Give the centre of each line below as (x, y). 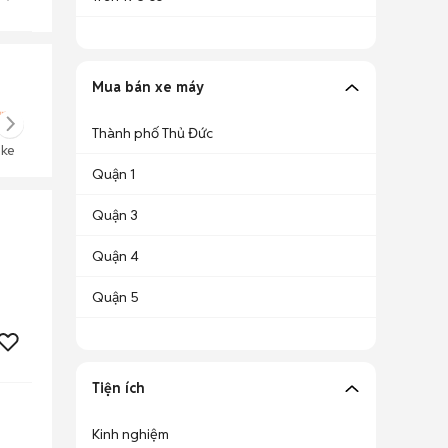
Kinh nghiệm (130, 434)
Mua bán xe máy (148, 87)
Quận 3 (115, 215)
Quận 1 (113, 174)
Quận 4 (115, 256)
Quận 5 (115, 297)
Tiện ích (118, 388)
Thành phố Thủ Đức (152, 133)
